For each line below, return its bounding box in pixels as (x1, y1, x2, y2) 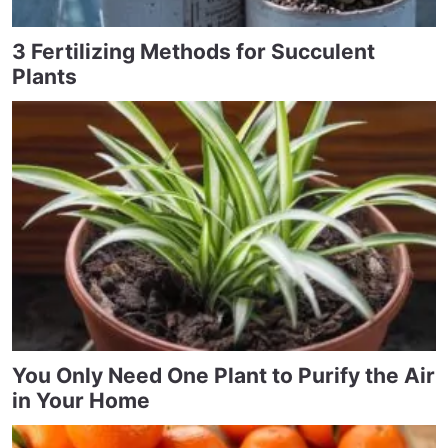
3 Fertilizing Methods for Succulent (12, 38, 375, 64)
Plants (12, 63, 77, 89)
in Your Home (12, 387, 150, 413)
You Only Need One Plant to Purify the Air (12, 362, 435, 388)
